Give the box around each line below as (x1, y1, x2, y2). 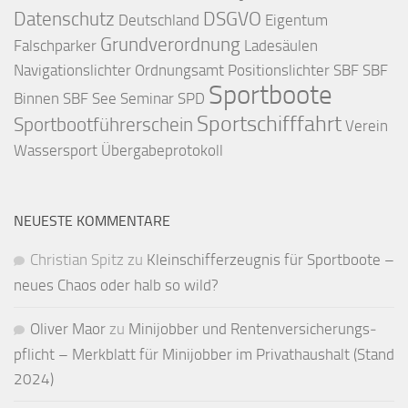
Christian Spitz (30, 250, 124, 269)
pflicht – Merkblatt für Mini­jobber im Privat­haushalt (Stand (14, 344, 394, 363)
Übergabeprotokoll (101, 140, 223, 159)
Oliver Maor (30, 319, 106, 338)
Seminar (120, 88, 174, 107)
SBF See (63, 88, 117, 107)
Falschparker (14, 36, 97, 55)
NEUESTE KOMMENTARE (14, 211, 170, 229)
